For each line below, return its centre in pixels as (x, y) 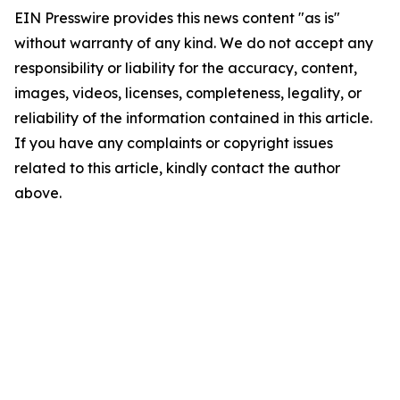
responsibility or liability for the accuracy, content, (186, 68)
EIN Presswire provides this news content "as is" (177, 18)
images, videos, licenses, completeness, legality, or (188, 93)
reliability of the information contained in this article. (193, 118)
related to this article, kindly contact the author (177, 168)
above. (38, 193)
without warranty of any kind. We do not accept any (194, 43)
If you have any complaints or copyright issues (174, 143)
